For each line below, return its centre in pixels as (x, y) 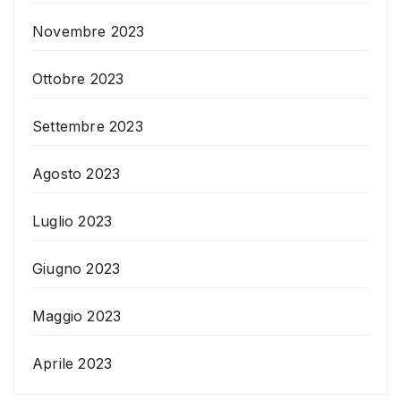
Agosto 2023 (77, 174)
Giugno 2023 (77, 269)
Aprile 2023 (73, 364)
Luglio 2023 (73, 222)
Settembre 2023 (88, 127)
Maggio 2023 (77, 316)
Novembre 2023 (89, 32)
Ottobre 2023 (78, 79)
